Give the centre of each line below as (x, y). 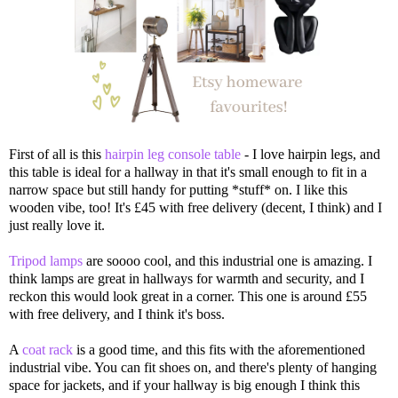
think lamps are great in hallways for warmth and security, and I (187, 278)
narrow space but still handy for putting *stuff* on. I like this (178, 189)
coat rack (48, 349)
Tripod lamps (46, 260)
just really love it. (57, 225)
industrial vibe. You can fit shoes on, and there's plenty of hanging (193, 367)
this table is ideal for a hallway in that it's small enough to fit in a (188, 171)
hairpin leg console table (173, 154)
